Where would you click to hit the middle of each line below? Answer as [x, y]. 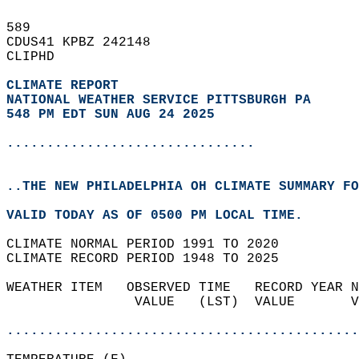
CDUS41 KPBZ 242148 [87, 42]
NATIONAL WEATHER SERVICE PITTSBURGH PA [159, 100]
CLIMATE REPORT [67, 86]
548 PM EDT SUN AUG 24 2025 [111, 115]
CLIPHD [38, 57]
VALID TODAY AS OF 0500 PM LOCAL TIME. [163, 216]
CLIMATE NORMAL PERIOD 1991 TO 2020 [151, 244]
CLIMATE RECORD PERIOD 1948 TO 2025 [151, 259]
